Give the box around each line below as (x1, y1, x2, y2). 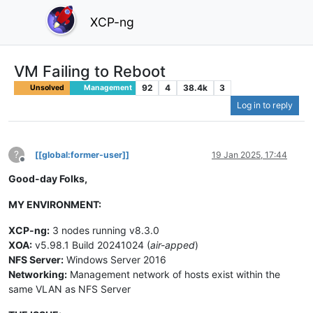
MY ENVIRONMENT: (8, 198, 101, 211)
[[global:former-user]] (35, 150, 129, 161)
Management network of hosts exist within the (67, 268, 280, 281)
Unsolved (29, 82, 64, 92)
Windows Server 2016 (64, 254, 166, 266)
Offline (22, 159, 48, 170)
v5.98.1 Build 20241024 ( (32, 239, 150, 252)
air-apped (150, 239, 195, 252)
